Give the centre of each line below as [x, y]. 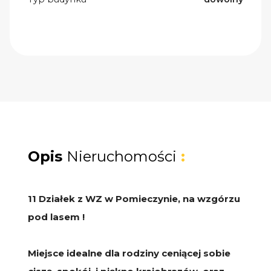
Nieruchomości [122, 156]
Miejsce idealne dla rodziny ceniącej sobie [129, 253]
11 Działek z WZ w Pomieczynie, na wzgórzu [134, 198]
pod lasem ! [56, 217]
